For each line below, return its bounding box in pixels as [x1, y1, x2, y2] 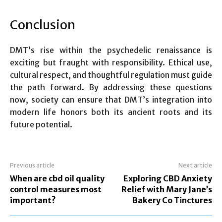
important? [10, 195, 56, 205]
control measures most [10, 184, 102, 194]
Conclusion [10, 16, 75, 33]
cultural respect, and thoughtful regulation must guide [10, 69, 212, 80]
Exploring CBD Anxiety [123, 173, 212, 183]
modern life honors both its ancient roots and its [10, 107, 212, 117]
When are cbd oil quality [10, 173, 105, 183]
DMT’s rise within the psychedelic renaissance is [10, 45, 212, 55]
